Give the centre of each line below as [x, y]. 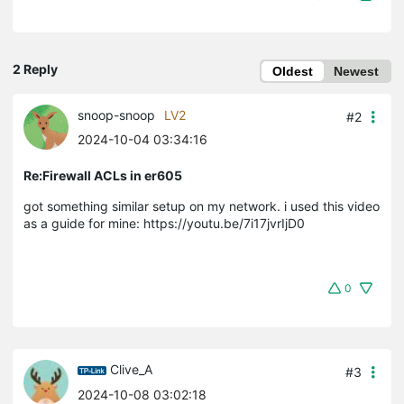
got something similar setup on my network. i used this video [202, 206]
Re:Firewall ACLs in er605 [103, 175]
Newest [356, 71]
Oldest [293, 71]
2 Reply [35, 69]
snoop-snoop [116, 115]
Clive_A [131, 370]
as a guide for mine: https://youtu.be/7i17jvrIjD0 [164, 223]
